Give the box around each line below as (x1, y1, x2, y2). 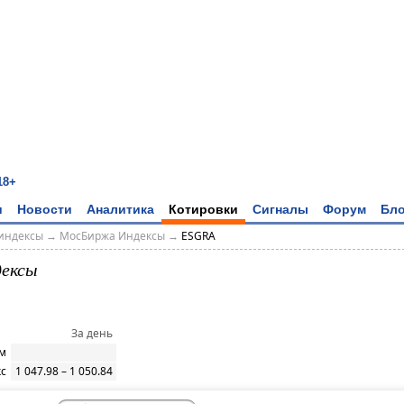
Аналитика (87, 201, 154, 216)
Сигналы (252, 201, 308, 216)
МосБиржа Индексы (59, 228, 165, 244)
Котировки (169, 201, 238, 216)
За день (71, 326, 113, 342)
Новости (17, 201, 72, 216)
